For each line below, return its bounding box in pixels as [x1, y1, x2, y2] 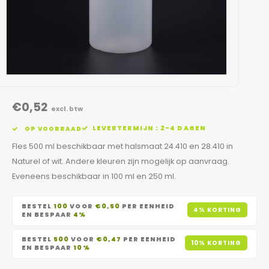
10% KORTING [190, 238, 241, 247]
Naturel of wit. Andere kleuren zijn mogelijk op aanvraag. [12, 156, 229, 166]
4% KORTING [193, 205, 241, 214]
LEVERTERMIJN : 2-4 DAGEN [92, 124, 206, 133]
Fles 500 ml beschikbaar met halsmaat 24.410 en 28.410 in [12, 141, 233, 151]
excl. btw [50, 104, 83, 113]
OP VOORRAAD [22, 124, 82, 133]
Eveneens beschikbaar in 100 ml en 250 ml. [12, 171, 176, 181]
